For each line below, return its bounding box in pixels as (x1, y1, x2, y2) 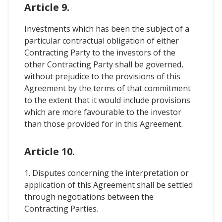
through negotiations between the (24, 191, 154, 203)
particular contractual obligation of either (24, 35, 179, 47)
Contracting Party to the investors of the (24, 47, 175, 58)
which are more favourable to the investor (24, 107, 181, 118)
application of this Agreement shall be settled (24, 179, 193, 191)
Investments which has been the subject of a (24, 23, 189, 35)
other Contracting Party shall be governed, (24, 59, 183, 70)
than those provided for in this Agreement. (24, 118, 183, 130)
